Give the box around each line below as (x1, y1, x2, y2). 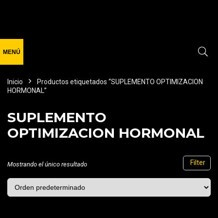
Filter (188, 159, 205, 167)
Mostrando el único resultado (7, 161, 87, 168)
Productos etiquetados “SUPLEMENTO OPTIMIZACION (37, 78, 203, 86)
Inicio (7, 78, 23, 86)
